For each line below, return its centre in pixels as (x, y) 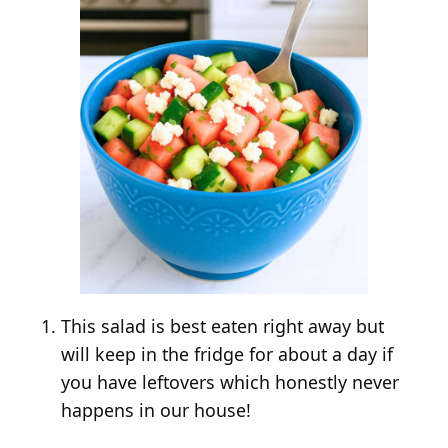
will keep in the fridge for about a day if (227, 353)
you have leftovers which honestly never (230, 381)
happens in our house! (156, 409)
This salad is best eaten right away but (223, 325)
